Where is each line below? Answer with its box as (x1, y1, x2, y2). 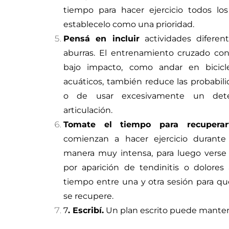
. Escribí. (68, 205, 104, 216)
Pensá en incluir (63, 34, 140, 44)
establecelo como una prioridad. (63, 19, 194, 30)
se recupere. (63, 191, 113, 201)
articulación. (63, 105, 112, 116)
